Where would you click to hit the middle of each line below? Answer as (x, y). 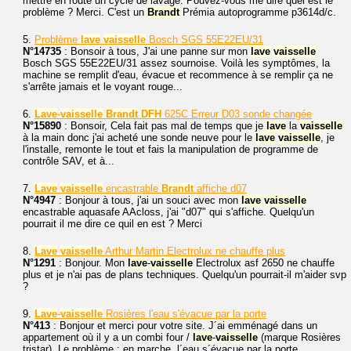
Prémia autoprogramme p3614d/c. (258, 12)
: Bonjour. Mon (92, 263)
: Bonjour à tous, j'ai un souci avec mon (148, 200)
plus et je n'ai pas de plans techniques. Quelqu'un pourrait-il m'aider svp (185, 275)
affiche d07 (220, 188)
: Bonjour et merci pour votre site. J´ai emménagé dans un (184, 326)
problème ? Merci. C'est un (85, 12)
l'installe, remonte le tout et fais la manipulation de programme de (170, 149)
